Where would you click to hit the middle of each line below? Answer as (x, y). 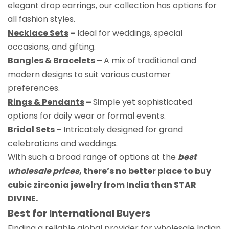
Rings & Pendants (46, 102)
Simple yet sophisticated (143, 102)
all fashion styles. (41, 19)
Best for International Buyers (79, 213)
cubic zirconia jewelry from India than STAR (102, 185)
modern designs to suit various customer (89, 74)
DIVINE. (23, 198)
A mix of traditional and (150, 60)
